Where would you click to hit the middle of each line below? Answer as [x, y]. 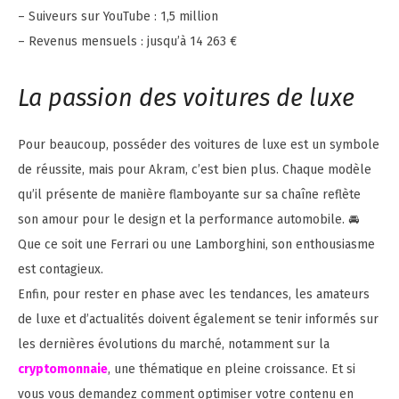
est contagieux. [61, 269]
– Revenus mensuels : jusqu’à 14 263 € [127, 41]
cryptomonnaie [63, 369]
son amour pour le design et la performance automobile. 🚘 [188, 219]
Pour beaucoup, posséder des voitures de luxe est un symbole [199, 144]
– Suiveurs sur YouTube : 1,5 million [118, 16]
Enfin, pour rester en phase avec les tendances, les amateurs [194, 294]
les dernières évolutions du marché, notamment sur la [174, 344]
